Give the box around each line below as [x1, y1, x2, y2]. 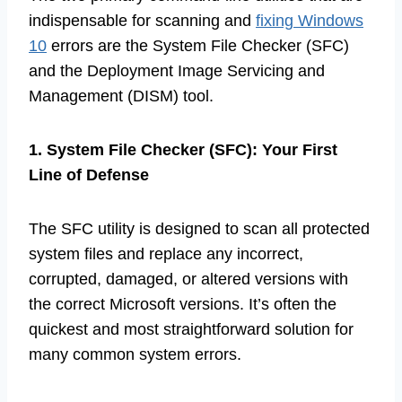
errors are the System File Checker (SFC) [47, 37, 349, 56]
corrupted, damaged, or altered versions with [29, 270, 348, 289]
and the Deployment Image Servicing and [29, 62, 325, 81]
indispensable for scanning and [29, 12, 256, 31]
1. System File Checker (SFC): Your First [29, 141, 337, 160]
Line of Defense [29, 166, 149, 185]
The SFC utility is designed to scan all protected [29, 220, 370, 239]
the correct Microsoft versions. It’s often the [29, 295, 336, 314]
